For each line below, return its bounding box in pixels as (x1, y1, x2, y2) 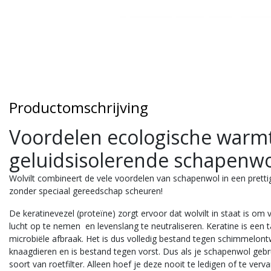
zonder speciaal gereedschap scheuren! (9, 184, 163, 197)
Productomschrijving (9, 97, 148, 117)
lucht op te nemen (9, 220, 80, 232)
